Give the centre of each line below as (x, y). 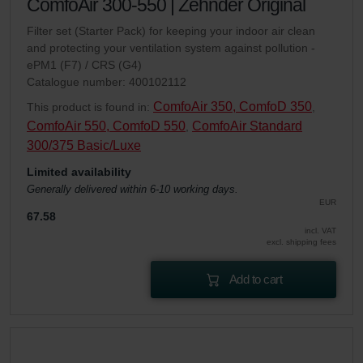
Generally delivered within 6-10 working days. (132, 189)
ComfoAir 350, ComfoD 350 (233, 106)
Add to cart (256, 279)
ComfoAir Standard (247, 126)
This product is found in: (90, 107)
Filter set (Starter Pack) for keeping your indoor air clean (171, 30)
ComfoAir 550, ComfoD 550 (106, 126)
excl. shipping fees (301, 241)
